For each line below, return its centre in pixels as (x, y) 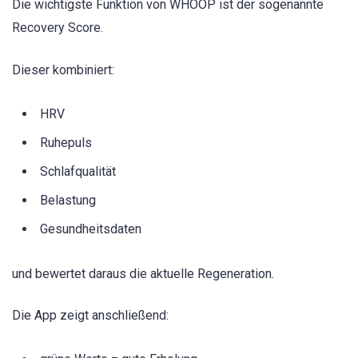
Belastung (68, 200)
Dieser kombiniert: (63, 70)
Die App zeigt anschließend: (90, 316)
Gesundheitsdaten (91, 229)
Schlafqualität (78, 171)
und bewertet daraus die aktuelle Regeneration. (143, 274)
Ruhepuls (66, 142)
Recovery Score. (58, 28)
